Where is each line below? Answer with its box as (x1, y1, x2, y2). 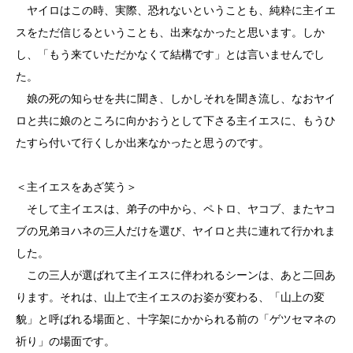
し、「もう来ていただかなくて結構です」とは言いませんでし (16, 48, 325, 61)
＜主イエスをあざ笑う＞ (16, 180, 151, 193)
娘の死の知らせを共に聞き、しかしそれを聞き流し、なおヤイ (16, 92, 336, 105)
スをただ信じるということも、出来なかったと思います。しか (16, 26, 325, 39)
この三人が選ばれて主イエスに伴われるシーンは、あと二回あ (16, 269, 336, 281)
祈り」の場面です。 (16, 335, 115, 347)
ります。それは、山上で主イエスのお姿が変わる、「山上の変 (16, 291, 325, 303)
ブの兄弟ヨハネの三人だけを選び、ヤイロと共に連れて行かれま (16, 225, 336, 237)
